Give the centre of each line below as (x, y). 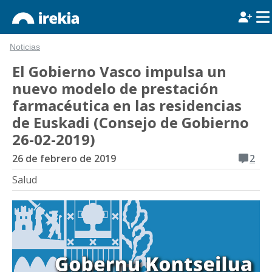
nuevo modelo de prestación (115, 88)
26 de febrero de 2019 (64, 158)
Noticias (25, 47)
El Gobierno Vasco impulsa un (119, 71)
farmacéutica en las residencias (127, 105)
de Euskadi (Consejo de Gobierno (131, 122)
